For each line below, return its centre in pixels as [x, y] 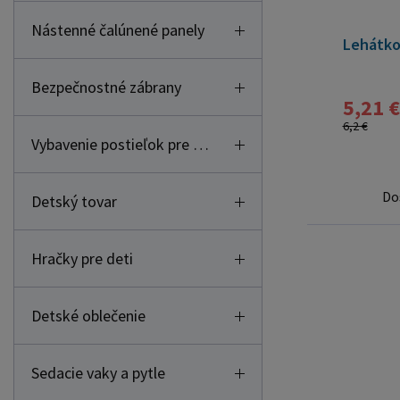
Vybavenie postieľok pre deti [201, 144]
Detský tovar [74, 201]
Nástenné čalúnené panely [118, 30]
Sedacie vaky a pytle [98, 373]
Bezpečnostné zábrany [106, 87]
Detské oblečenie [88, 316]
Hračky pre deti [82, 258]
